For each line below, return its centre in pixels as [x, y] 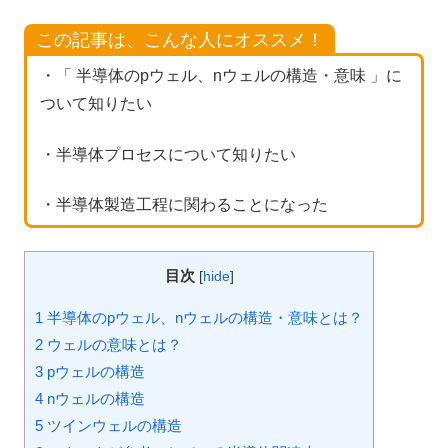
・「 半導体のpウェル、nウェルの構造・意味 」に [220, 76]
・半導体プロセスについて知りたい [167, 154]
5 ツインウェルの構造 [108, 425]
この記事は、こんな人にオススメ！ [179, 39]
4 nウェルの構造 [90, 398]
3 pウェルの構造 [90, 371]
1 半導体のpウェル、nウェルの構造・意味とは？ [199, 317]
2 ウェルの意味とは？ [108, 344]
